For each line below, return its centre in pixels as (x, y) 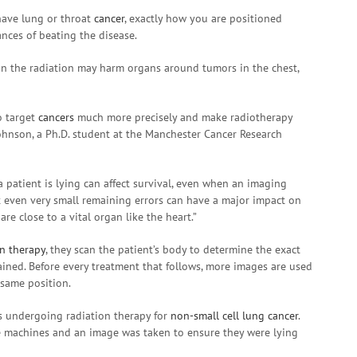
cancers (56, 117)
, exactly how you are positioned (203, 18)
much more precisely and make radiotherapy (183, 117)
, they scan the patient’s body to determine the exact (173, 249)
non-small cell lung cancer (234, 316)
